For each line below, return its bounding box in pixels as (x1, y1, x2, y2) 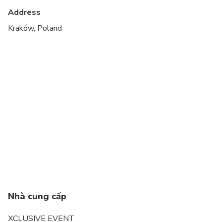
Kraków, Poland (8, 22, 62, 34)
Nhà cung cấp (8, 190, 66, 202)
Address (8, 6, 41, 18)
